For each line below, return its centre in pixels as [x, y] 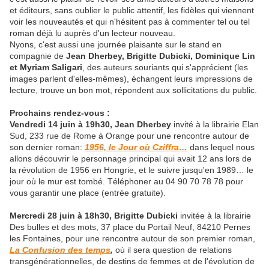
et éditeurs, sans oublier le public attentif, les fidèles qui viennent [132, 11]
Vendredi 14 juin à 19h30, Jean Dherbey [90, 125]
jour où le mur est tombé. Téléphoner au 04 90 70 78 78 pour [126, 182]
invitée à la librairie [214, 216]
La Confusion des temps [60, 250]
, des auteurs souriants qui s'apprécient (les [165, 68]
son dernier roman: [47, 147]
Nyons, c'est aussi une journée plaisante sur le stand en [116, 45]
